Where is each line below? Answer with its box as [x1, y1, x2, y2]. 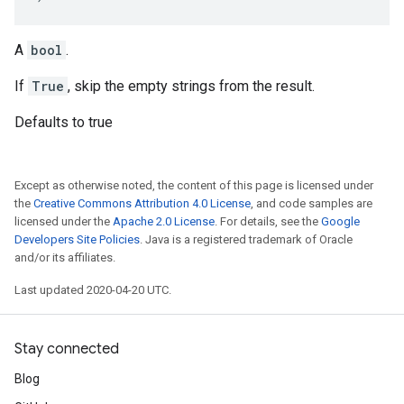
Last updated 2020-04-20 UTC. [14, 283, 171, 297]
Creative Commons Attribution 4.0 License [33, 197, 251, 210]
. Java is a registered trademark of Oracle [140, 233, 353, 246]
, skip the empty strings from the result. [68, 78, 315, 95]
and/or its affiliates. [14, 251, 115, 264]
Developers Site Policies [14, 233, 140, 246]
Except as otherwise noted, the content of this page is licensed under [14, 179, 373, 192]
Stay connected [14, 340, 119, 358]
